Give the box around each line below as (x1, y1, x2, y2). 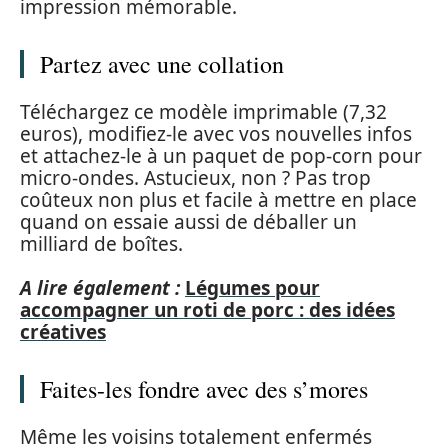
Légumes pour (185, 275, 320, 301)
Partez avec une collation (40, 48, 284, 80)
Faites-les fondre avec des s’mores (40, 373, 368, 405)
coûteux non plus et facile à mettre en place (20, 186, 417, 213)
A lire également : (20, 275, 180, 301)
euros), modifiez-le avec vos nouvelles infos (20, 120, 412, 147)
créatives (20, 319, 106, 345)
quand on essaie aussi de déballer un (20, 208, 357, 235)
